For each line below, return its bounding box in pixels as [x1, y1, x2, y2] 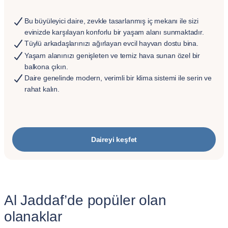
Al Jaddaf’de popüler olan [4, 192, 166, 208]
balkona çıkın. [24, 63, 68, 71]
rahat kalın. [24, 85, 60, 93]
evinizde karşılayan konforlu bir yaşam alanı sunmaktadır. [24, 28, 204, 36]
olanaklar [4, 209, 62, 224]
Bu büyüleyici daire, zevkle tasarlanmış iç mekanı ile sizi [24, 17, 198, 25]
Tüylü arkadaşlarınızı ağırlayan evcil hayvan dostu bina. [24, 39, 198, 47]
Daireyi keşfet [91, 135, 137, 144]
